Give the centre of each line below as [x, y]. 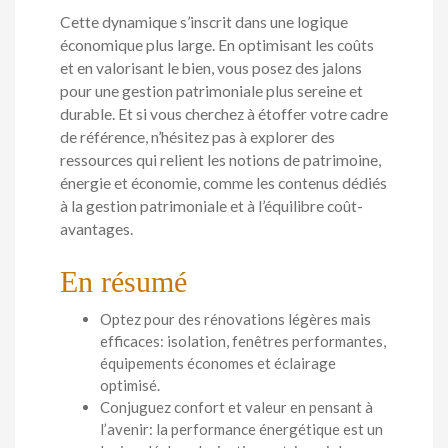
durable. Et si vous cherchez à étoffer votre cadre [224, 113]
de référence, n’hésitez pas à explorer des [197, 136]
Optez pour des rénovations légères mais [235, 319]
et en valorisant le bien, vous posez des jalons [211, 67]
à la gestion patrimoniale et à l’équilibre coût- [211, 205]
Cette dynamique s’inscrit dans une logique [204, 21]
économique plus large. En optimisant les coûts [217, 44]
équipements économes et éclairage [218, 363]
